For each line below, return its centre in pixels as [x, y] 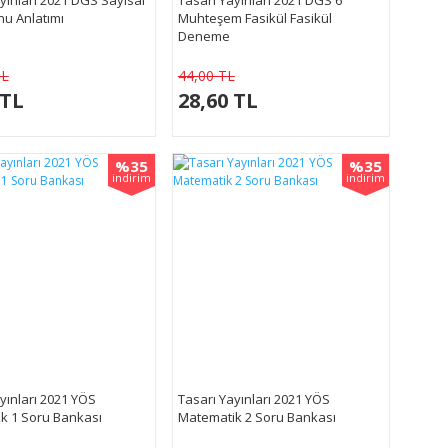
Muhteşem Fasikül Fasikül [254, 17]
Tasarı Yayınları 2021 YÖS [253, 398]
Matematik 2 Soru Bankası [256, 416]
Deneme [203, 35]
